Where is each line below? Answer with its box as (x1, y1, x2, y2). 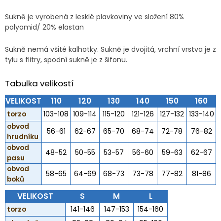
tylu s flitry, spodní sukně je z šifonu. (5, 54, 127, 65)
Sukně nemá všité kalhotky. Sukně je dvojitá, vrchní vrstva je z (5, 44, 216, 54)
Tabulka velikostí (5, 77, 74, 89)
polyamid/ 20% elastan (5, 22, 84, 32)
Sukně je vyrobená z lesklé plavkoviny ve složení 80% (5, 11, 184, 22)
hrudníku (7, 131, 38, 142)
